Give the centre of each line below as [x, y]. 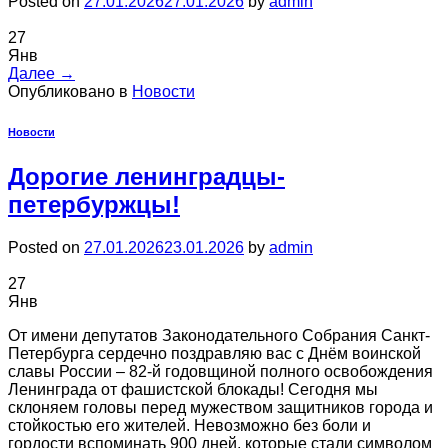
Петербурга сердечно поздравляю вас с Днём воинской [214, 354]
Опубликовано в [70, 92]
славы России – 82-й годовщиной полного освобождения [220, 372]
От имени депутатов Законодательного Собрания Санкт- [219, 336]
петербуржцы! [94, 205]
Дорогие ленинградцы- [146, 177]
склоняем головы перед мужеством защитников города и [220, 408]
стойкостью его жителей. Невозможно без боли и [189, 426]
